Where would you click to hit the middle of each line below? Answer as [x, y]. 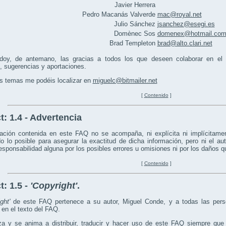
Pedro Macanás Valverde [119, 15]
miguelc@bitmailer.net [125, 81]
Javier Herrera [135, 5]
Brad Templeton [132, 43]
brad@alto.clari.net [185, 43]
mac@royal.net [179, 15]
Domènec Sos [134, 34]
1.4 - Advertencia [45, 118]
